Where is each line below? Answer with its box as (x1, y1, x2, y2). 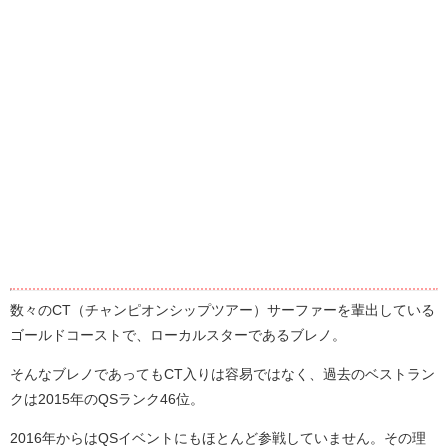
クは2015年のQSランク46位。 (10, 391, 204, 406)
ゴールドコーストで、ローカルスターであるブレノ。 (10, 327, 346, 342)
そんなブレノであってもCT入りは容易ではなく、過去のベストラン (10, 366, 435, 381)
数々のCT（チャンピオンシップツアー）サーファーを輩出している (10, 302, 435, 317)
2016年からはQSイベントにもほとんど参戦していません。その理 (10, 430, 426, 445)
